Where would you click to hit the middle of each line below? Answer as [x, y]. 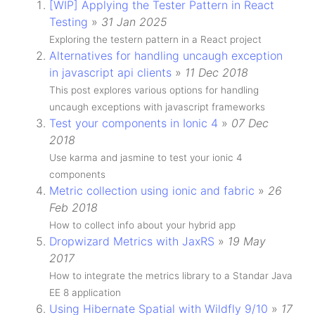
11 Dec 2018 [217, 72]
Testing [69, 22]
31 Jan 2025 [134, 22]
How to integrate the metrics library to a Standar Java [171, 276]
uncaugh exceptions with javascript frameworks [157, 107]
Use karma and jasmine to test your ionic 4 [146, 157]
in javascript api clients [110, 72]
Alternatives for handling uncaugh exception [166, 56]
